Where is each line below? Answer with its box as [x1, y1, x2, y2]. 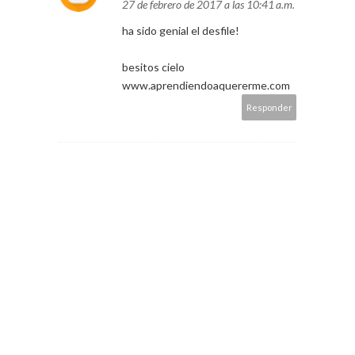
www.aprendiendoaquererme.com [122, 78, 290, 93]
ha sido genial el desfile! [122, 24, 239, 38]
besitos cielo [122, 60, 185, 74]
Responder [246, 102, 292, 113]
